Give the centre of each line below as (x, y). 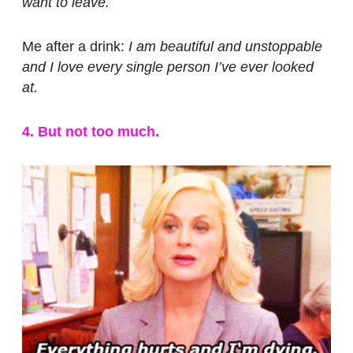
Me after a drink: (75, 46)
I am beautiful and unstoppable (225, 46)
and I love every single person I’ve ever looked (168, 67)
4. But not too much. (91, 131)
